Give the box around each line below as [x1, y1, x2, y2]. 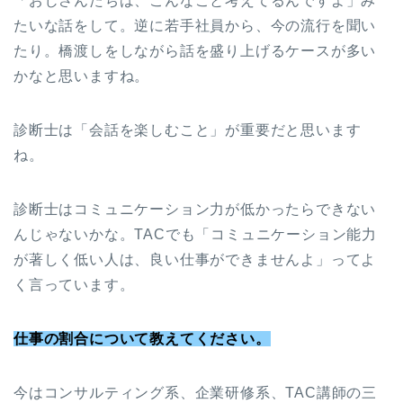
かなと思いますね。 [13, 68, 150, 85]
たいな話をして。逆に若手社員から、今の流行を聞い [13, 18, 377, 34]
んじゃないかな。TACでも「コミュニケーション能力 [13, 227, 378, 243]
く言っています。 [13, 277, 135, 293]
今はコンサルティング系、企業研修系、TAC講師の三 [13, 385, 377, 401]
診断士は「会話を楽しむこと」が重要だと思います [13, 122, 362, 139]
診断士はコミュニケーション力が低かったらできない [13, 201, 377, 218]
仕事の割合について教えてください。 [13, 331, 271, 347]
